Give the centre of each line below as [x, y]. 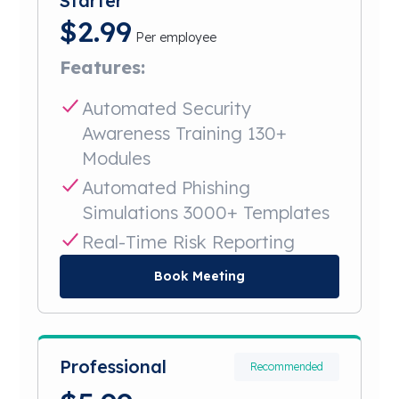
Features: [103, 67]
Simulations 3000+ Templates [206, 212]
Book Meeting [199, 276]
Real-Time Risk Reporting [189, 242]
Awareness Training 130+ [185, 133]
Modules [117, 158]
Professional [114, 366]
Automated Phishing [167, 187]
